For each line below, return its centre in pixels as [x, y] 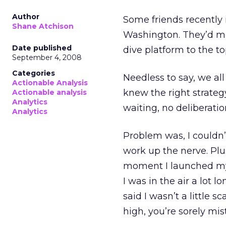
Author [26, 17]
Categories [34, 73]
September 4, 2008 [47, 58]
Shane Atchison [43, 26]
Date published [42, 48]
